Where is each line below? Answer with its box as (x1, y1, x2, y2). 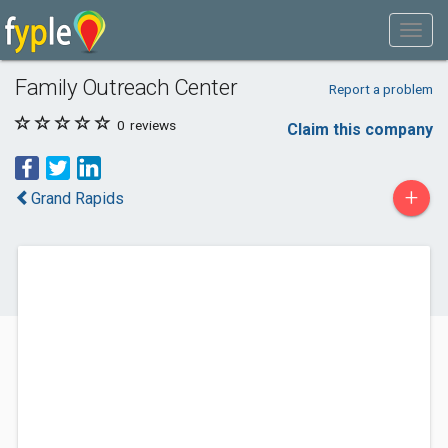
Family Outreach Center (15, 74, 238, 100)
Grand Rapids (31, 189, 124, 208)
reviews (127, 117, 176, 133)
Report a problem (328, 81, 433, 97)
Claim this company (287, 120, 433, 139)
